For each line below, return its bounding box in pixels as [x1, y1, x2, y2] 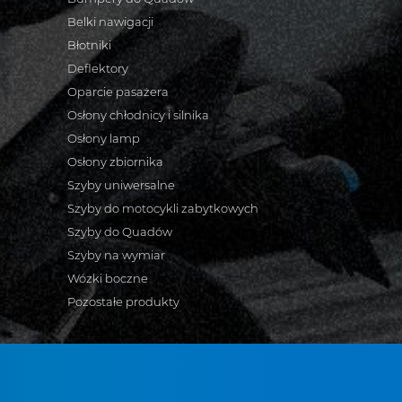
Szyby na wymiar [67, 248, 165, 262]
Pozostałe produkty [67, 294, 179, 309]
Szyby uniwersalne [67, 178, 175, 192]
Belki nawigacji [67, 14, 153, 29]
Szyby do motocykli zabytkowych [67, 201, 258, 215]
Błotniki [67, 38, 111, 52]
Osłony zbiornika [67, 154, 163, 169]
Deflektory [67, 61, 128, 75]
